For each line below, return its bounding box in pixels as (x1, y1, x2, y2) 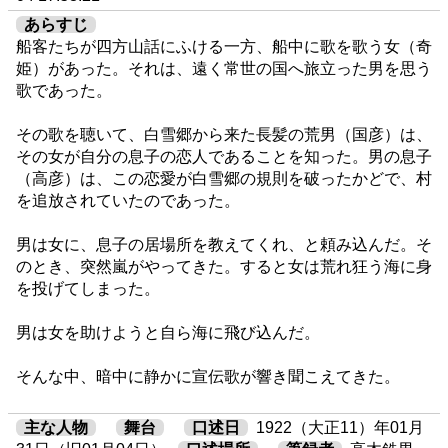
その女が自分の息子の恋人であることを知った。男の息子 (16, 147, 432, 165)
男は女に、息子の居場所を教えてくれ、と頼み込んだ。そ (16, 235, 432, 253)
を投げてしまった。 (16, 279, 160, 297)
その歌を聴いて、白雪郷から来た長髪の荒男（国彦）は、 (16, 125, 432, 143)
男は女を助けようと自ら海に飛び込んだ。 (16, 323, 320, 341)
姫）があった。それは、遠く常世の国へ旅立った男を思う (16, 59, 432, 77)
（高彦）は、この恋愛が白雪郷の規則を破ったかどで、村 (16, 169, 432, 187)
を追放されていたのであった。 (16, 191, 240, 209)
